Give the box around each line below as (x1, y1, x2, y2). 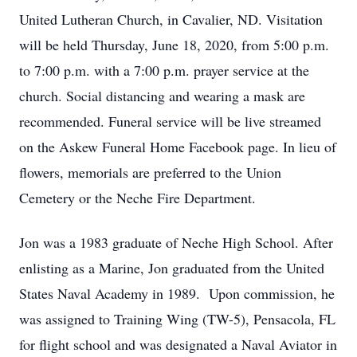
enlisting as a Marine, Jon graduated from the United (19, 258, 324, 277)
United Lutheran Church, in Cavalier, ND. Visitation (19, 10, 323, 29)
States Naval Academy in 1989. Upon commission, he (19, 284, 335, 303)
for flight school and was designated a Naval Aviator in (19, 335, 337, 354)
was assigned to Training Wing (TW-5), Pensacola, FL (19, 309, 335, 328)
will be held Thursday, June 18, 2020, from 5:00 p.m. (19, 35, 329, 54)
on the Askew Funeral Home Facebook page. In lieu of (19, 137, 336, 156)
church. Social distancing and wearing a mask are (19, 86, 305, 105)
